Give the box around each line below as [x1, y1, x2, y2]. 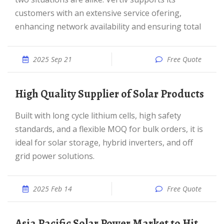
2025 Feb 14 [33, 184, 72, 193]
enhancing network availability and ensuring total [15, 21, 201, 32]
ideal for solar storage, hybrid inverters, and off [15, 137, 193, 148]
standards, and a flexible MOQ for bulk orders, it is [15, 123, 203, 134]
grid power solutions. [15, 150, 94, 161]
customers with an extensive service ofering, [15, 7, 181, 18]
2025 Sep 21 [33, 54, 72, 64]
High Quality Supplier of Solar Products [23, 86, 204, 101]
